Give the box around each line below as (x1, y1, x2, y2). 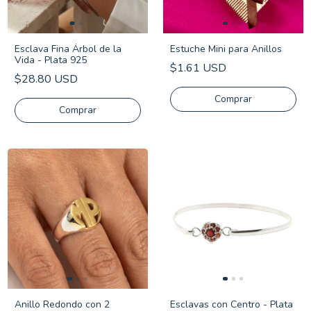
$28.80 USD (15, 72, 78, 87)
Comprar (215, 92, 252, 106)
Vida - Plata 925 (15, 53, 87, 67)
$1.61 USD (170, 60, 226, 76)
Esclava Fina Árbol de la (15, 42, 121, 56)
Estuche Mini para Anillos (170, 42, 282, 56)
